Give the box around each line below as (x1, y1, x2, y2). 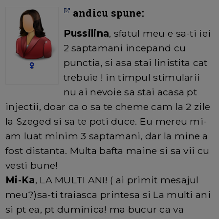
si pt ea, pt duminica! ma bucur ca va (5, 203, 184, 216)
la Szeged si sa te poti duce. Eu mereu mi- (5, 115, 207, 128)
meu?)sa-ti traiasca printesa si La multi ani (5, 189, 211, 201)
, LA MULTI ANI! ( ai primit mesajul (35, 174, 199, 186)
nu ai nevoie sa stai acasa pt (63, 86, 197, 98)
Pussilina (63, 27, 109, 40)
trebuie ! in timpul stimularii (63, 71, 200, 84)
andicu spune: (70, 6, 144, 20)
